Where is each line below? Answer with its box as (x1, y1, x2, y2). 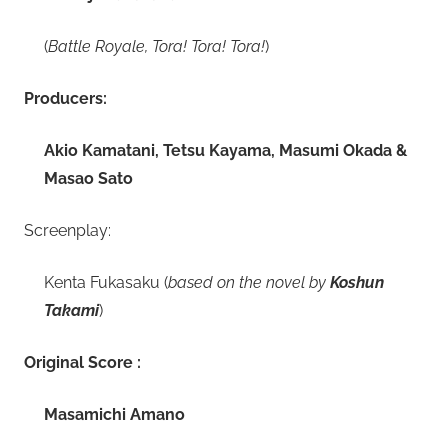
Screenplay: (24, 221, 111, 241)
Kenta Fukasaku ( (44, 273, 168, 293)
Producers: (24, 89, 107, 109)
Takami (44, 301, 99, 321)
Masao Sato (44, 169, 133, 189)
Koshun (330, 273, 384, 293)
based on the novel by (168, 273, 330, 293)
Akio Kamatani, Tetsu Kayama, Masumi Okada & (44, 141, 407, 161)
